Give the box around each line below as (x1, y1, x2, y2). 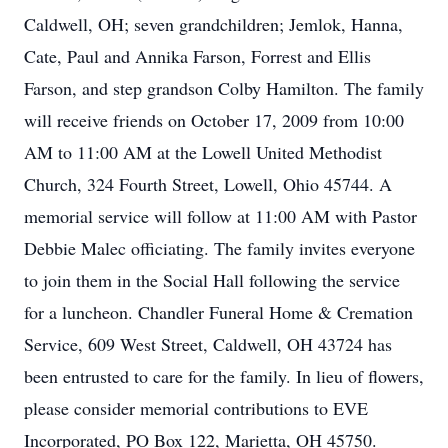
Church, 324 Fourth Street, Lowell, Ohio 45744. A (24, 172, 392, 196)
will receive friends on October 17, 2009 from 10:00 (24, 108, 404, 132)
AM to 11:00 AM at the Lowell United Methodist (24, 140, 382, 164)
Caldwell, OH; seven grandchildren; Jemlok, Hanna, (24, 12, 403, 36)
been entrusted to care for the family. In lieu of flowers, (24, 364, 424, 388)
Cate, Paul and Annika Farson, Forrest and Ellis (24, 44, 371, 68)
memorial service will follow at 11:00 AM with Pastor (24, 204, 417, 228)
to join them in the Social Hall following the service (24, 268, 400, 292)
